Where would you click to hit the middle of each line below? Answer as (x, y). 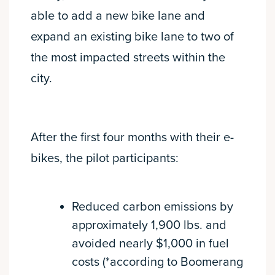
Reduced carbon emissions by (152, 207)
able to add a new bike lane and (118, 16)
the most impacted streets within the (128, 58)
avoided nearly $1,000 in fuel (150, 244)
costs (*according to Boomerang (157, 262)
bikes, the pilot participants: (105, 159)
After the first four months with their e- (132, 138)
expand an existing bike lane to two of (132, 37)
